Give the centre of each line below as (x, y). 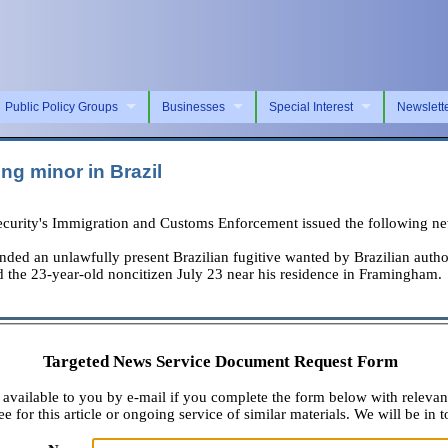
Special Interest (311, 106)
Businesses (193, 106)
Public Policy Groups (61, 106)
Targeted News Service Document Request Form (220, 362)
